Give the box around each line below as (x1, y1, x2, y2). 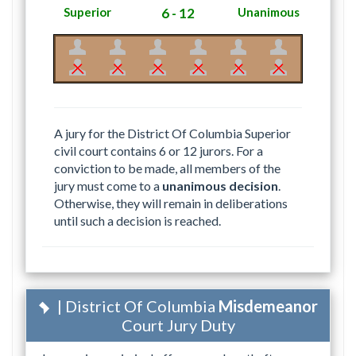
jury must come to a (54, 177, 162, 193)
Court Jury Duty (121, 315, 235, 335)
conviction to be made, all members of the (54, 160, 281, 176)
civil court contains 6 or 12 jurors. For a (54, 142, 263, 158)
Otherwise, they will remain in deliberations (54, 195, 288, 211)
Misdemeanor (219, 296, 318, 315)
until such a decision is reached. (54, 212, 221, 228)
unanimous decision (162, 177, 278, 193)
